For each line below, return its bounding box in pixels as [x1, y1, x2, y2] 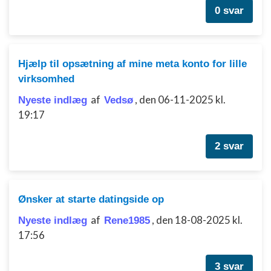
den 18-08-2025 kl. [156, 214, 243, 226]
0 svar [215, 5, 244, 16]
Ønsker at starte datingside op [18, 194, 164, 205]
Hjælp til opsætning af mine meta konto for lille [18, 58, 247, 70]
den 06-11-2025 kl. [139, 93, 226, 106]
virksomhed [18, 73, 74, 85]
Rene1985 [104, 215, 150, 226]
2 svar [215, 140, 244, 152]
